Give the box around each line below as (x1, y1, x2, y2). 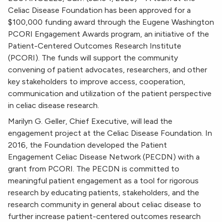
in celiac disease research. (8, 101, 99, 111)
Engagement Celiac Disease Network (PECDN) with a (8, 152, 200, 162)
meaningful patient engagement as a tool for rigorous (8, 176, 199, 186)
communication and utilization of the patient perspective (8, 89, 212, 99)
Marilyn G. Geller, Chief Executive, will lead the (8, 116, 172, 126)
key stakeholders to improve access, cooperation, (8, 77, 185, 87)
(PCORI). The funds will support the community (8, 53, 178, 63)
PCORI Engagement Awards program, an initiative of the (8, 29, 209, 39)
